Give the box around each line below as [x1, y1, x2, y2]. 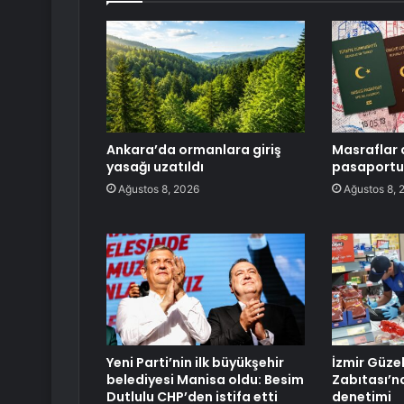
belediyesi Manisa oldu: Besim [106, 371, 304, 390]
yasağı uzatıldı [106, 158, 204, 177]
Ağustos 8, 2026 [118, 182, 199, 197]
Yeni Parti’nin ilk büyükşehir [106, 353, 284, 372]
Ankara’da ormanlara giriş [106, 141, 281, 160]
